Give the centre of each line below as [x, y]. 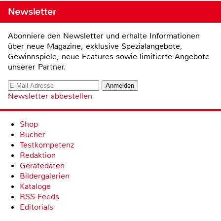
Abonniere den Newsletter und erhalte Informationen [104, 36]
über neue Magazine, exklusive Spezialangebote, [95, 46]
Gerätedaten [42, 166]
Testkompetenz [47, 145]
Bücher [33, 135]
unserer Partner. [37, 67]
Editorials [37, 207]
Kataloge [35, 186]
